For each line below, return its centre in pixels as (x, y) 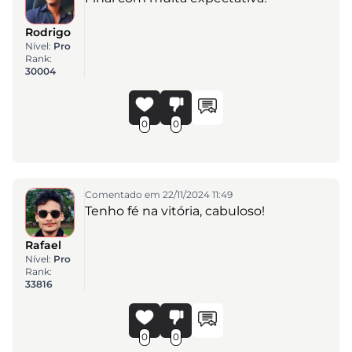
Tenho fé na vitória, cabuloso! (174, 211)
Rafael (43, 245)
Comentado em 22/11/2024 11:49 (158, 194)
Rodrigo (48, 32)
